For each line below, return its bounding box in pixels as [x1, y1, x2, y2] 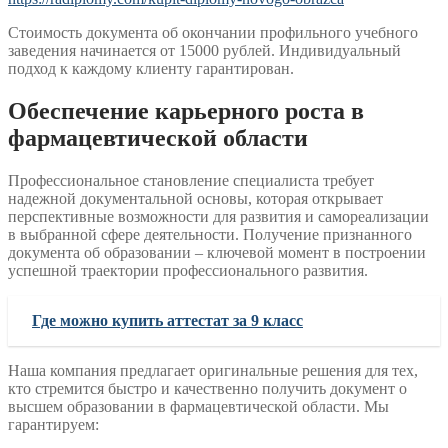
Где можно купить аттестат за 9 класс [32, 312, 303, 330]
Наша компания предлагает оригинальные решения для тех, [8, 362, 418, 380]
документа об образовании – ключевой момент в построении [8, 244, 426, 262]
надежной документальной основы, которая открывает [8, 190, 383, 208]
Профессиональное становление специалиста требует [8, 172, 374, 190]
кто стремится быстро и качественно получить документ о [8, 380, 407, 398]
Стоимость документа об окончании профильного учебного [8, 24, 418, 42]
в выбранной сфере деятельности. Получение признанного [8, 226, 412, 244]
